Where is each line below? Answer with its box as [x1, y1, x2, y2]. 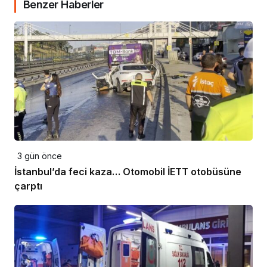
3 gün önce [17, 151, 62, 162]
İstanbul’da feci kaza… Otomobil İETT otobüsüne [14, 166, 241, 178]
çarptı [14, 180, 42, 193]
